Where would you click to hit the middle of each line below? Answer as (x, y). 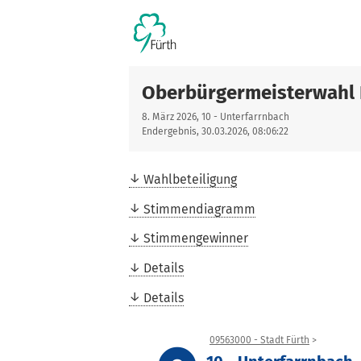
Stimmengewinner (196, 239)
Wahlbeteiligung (190, 179)
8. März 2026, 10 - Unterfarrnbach (216, 117)
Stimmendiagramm (199, 209)
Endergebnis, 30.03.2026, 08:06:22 (215, 131)
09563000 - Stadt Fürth (259, 340)
